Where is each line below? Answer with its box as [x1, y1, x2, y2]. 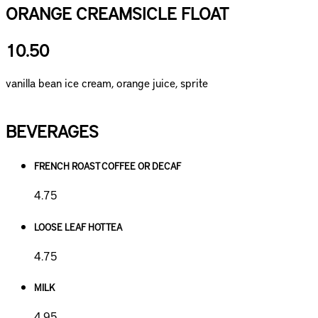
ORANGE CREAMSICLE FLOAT [6, 1, 229, 25]
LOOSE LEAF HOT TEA [34, 220, 122, 233]
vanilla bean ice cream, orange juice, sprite [6, 75, 208, 91]
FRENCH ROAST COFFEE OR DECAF [34, 160, 181, 172]
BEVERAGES [6, 119, 99, 143]
